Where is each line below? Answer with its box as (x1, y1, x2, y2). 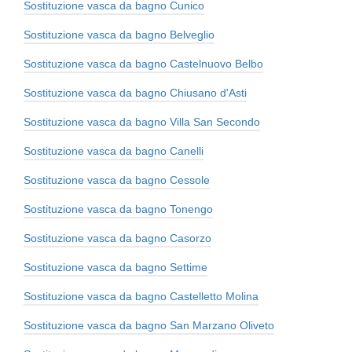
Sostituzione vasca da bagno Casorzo (24, 232, 211, 245)
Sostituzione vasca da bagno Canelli (24, 145, 203, 158)
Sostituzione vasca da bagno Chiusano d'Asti (24, 86, 247, 100)
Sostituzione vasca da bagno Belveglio (24, 28, 214, 42)
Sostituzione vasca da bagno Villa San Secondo (24, 115, 260, 129)
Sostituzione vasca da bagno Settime (24, 261, 207, 274)
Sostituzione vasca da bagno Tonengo (24, 203, 213, 216)
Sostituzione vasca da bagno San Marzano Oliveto (24, 319, 274, 332)
